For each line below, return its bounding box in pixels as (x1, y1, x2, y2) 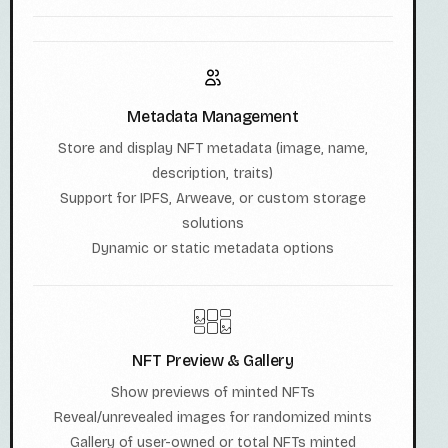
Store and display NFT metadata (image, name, (57, 140, 368, 158)
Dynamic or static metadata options (91, 240, 334, 258)
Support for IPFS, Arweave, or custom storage (59, 190, 366, 208)
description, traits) (152, 165, 274, 183)
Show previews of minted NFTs (110, 384, 315, 402)
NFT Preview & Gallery (132, 351, 294, 371)
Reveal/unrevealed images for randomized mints (53, 409, 372, 427)
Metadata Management (127, 107, 299, 127)
